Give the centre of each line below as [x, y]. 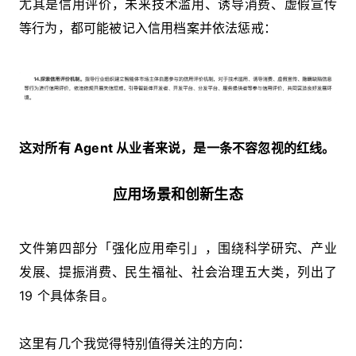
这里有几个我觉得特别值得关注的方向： [135, 344]
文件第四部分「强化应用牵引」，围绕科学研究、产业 [178, 248]
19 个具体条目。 [67, 296]
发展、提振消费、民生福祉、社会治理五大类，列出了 [178, 272]
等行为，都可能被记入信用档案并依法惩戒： [148, 28]
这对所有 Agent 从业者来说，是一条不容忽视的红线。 [177, 148]
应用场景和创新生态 [178, 195]
